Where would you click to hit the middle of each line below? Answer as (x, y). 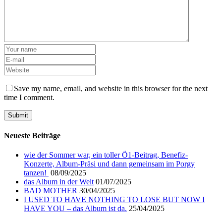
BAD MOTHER (51, 190)
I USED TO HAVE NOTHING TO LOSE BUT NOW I (114, 199)
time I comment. (29, 98)
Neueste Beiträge (32, 135)
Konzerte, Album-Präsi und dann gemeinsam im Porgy (109, 164)
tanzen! (36, 172)
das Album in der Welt (59, 181)
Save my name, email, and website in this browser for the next (111, 89)
